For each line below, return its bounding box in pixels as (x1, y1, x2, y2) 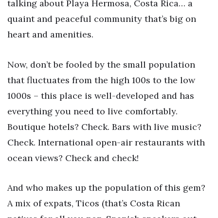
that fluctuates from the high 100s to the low (7, 74, 195, 86)
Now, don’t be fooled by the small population (7, 58, 195, 70)
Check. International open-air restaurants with (7, 136, 205, 148)
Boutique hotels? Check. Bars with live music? (7, 121, 201, 132)
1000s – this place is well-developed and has (7, 90, 194, 101)
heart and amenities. (7, 29, 93, 40)
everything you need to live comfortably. (7, 105, 178, 117)
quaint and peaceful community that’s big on (7, 13, 196, 24)
